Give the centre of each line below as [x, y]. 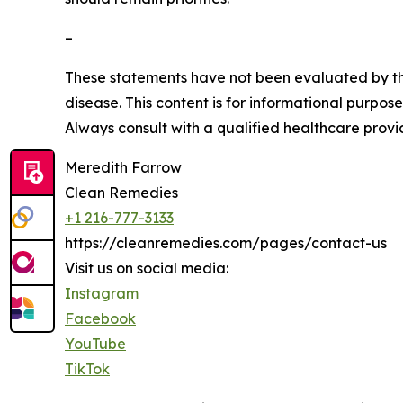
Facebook [100, 319]
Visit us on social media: [147, 269]
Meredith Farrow [123, 168]
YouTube [95, 344]
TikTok [87, 369]
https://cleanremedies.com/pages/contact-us [226, 243]
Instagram [102, 294]
